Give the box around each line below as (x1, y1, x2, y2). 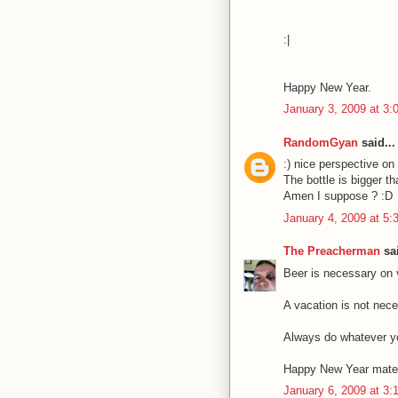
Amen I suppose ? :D (283, 189, 393, 203)
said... (358, 135, 395, 149)
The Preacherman (283, 244, 380, 258)
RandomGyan (283, 135, 358, 149)
